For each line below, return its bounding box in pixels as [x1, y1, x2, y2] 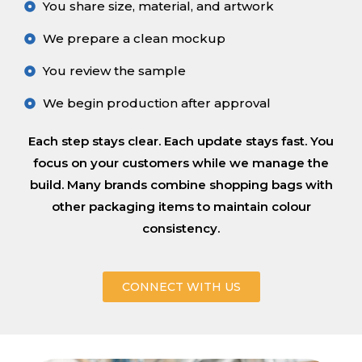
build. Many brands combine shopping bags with [29, 177, 333, 193]
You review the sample [42, 63, 186, 79]
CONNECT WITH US [121, 280, 241, 295]
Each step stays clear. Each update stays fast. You [28, 133, 334, 149]
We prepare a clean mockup [42, 31, 225, 47]
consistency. [142, 221, 220, 237]
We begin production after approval [42, 95, 271, 112]
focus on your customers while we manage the [33, 155, 329, 171]
